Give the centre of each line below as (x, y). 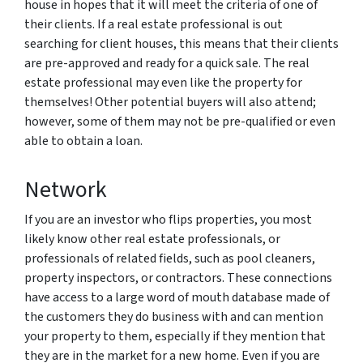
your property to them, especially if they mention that (175, 336)
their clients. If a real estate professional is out (154, 24)
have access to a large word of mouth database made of (177, 297)
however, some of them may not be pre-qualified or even (180, 122)
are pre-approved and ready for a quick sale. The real (167, 63)
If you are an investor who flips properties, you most (168, 220)
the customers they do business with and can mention (174, 317)
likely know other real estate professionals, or (152, 239)
